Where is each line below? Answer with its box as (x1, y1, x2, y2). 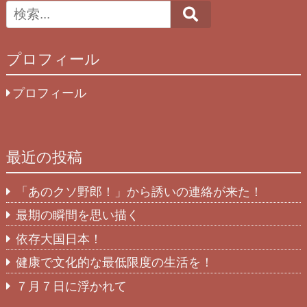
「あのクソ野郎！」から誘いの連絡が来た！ (16, 182, 263, 199)
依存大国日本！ (16, 230, 103, 247)
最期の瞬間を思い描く (16, 206, 140, 223)
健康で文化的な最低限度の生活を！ (16, 254, 214, 271)
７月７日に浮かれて (16, 277, 127, 294)
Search (197, 4, 240, 19)
